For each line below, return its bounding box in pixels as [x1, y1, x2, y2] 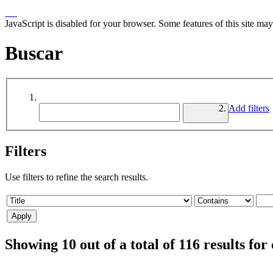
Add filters [229, 103, 269, 114]
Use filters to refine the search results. [5, 172, 148, 183]
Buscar [5, 42, 63, 65]
